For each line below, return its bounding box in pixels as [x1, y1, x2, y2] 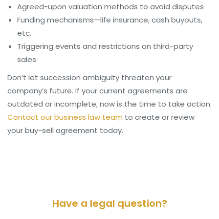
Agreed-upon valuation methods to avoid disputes [17, 1, 204, 12]
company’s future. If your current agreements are [7, 86, 188, 96]
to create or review [123, 112, 195, 122]
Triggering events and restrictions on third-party [17, 41, 193, 51]
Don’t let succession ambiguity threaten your [7, 72, 172, 83]
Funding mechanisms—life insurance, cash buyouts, [17, 15, 202, 25]
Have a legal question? [52, 196, 167, 210]
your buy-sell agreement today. [7, 125, 123, 135]
